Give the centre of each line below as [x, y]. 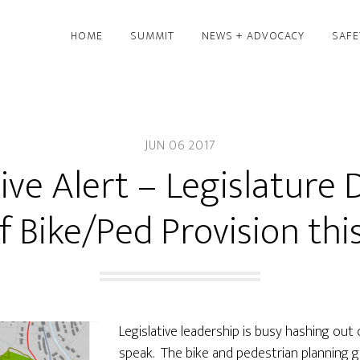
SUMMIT [152, 36]
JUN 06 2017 [180, 146]
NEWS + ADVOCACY [253, 36]
